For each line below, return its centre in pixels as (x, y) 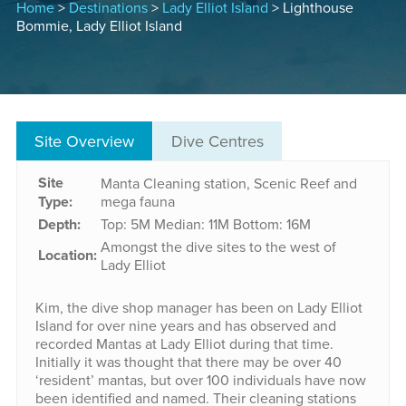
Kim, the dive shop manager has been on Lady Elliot (198, 308)
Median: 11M (191, 224)
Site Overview (84, 141)
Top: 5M (125, 224)
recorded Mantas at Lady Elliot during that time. (184, 344)
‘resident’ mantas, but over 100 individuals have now (200, 380)
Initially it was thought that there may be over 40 (188, 362)
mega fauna (137, 202)
